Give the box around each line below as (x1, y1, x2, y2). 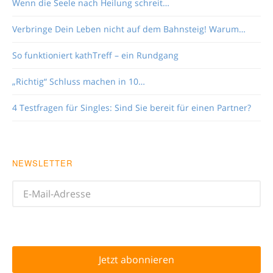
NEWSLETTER (12, 157, 73, 169)
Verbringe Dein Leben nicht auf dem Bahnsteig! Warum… (12, 23, 246, 35)
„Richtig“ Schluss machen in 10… (12, 76, 145, 88)
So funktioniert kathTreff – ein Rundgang (12, 49, 179, 62)
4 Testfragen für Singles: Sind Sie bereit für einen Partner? (12, 102, 251, 114)
